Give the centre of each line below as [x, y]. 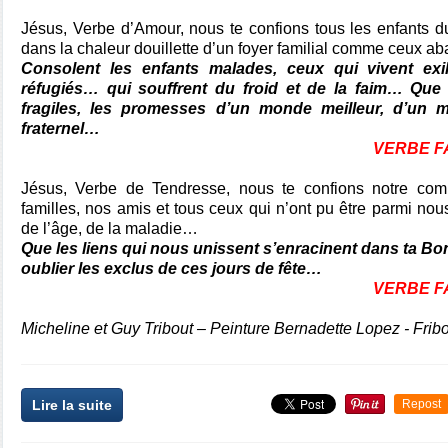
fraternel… [60, 128]
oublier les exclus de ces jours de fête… [171, 268]
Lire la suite [72, 405]
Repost [421, 404]
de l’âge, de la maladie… [109, 228]
